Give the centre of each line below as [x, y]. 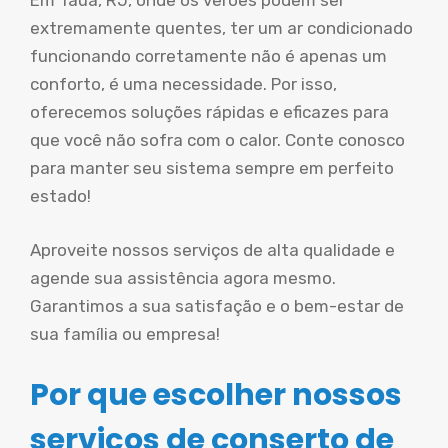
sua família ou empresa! [125, 333]
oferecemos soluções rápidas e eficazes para [209, 112]
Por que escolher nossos [216, 395]
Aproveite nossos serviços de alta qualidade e [212, 249]
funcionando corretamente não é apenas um [208, 56]
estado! [60, 196]
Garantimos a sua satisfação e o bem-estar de [217, 305]
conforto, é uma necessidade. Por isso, [183, 84]
